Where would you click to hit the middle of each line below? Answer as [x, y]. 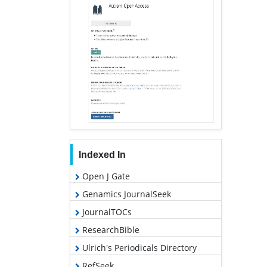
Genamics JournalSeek [125, 194]
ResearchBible [110, 230]
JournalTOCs [106, 212]
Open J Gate [105, 176]
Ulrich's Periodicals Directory [138, 248]
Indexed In [102, 155]
